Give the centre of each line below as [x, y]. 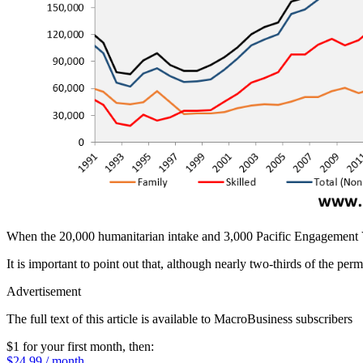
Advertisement [44, 291]
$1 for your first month [64, 346]
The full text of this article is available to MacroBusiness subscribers [179, 318]
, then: [138, 346]
